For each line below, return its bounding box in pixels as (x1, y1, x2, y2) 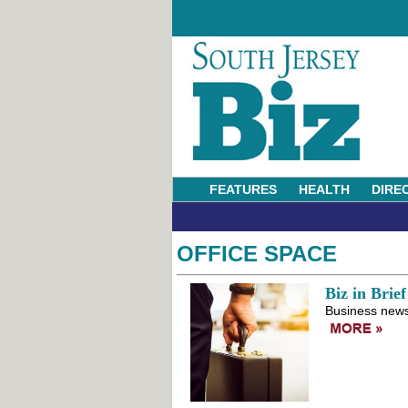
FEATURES (209, 182, 277, 197)
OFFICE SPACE (176, 241, 337, 266)
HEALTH (299, 182, 350, 197)
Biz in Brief (324, 284, 406, 302)
